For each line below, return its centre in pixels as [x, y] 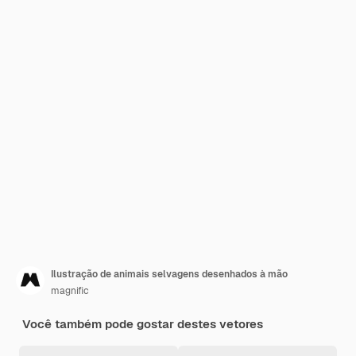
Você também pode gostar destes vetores [143, 324]
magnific [70, 291]
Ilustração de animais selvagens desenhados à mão [169, 274]
